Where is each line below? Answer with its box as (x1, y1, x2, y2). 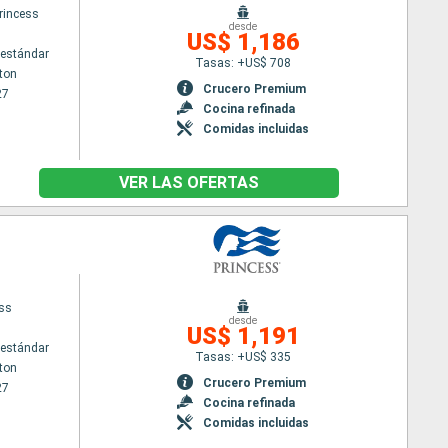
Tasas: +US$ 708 (195, 55, 292, 70)
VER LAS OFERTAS (119, 173, 259, 192)
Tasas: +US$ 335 (195, 349, 292, 364)
